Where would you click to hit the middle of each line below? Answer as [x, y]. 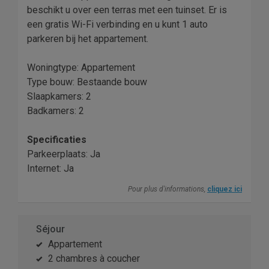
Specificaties [57, 140]
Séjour [50, 229]
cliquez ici [225, 189]
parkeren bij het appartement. [88, 39]
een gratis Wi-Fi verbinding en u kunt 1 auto [117, 25]
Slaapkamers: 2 [59, 97]
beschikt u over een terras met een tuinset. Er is [127, 10]
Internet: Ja [50, 169]
